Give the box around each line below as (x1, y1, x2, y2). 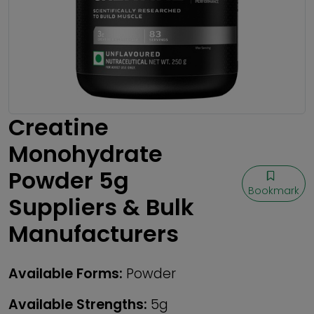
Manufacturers (8, 218, 179, 250)
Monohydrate (8, 138, 163, 170)
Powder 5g (8, 165, 129, 196)
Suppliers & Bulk (8, 191, 194, 223)
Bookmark (248, 184, 299, 198)
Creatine (8, 111, 109, 143)
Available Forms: (8, 264, 123, 283)
